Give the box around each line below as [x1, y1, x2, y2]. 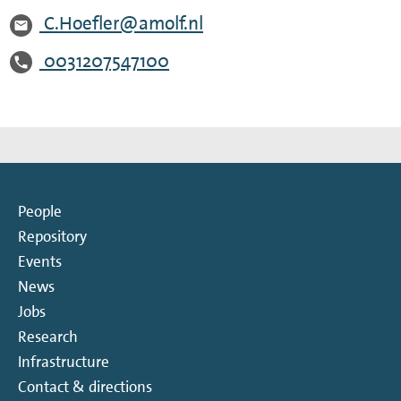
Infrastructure [18, 352, 109, 372]
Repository [18, 226, 87, 247]
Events [18, 252, 62, 272]
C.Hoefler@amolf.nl [44, 11, 203, 37]
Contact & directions [18, 377, 152, 397]
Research [18, 327, 78, 347]
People [18, 201, 62, 222]
